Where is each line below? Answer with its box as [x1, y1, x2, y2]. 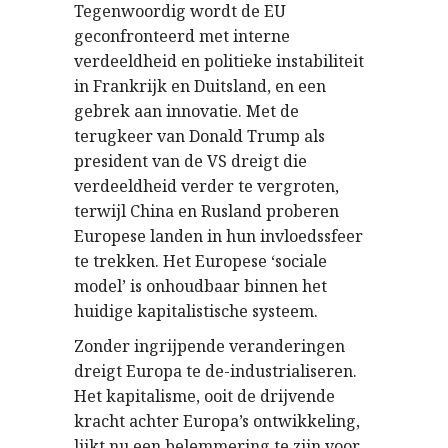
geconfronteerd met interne [74, 25, 290, 48]
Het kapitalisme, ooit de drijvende [74, 385, 335, 408]
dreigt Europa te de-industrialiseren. [74, 360, 357, 383]
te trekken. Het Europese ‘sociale [74, 250, 327, 273]
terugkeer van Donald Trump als [74, 125, 325, 148]
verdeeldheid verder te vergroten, [74, 175, 339, 198]
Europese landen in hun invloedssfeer [74, 225, 363, 248]
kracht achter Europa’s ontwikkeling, [74, 410, 360, 433]
